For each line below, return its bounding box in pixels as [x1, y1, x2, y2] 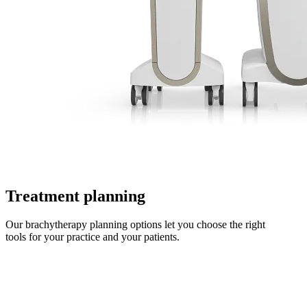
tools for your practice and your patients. [5, 231, 180, 243]
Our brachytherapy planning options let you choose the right [5, 219, 265, 231]
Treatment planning [5, 186, 145, 205]
